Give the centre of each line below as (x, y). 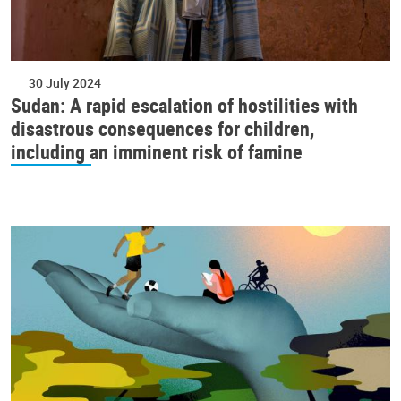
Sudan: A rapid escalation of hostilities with (184, 105)
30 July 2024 (65, 82)
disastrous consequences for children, (162, 128)
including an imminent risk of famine (157, 151)
